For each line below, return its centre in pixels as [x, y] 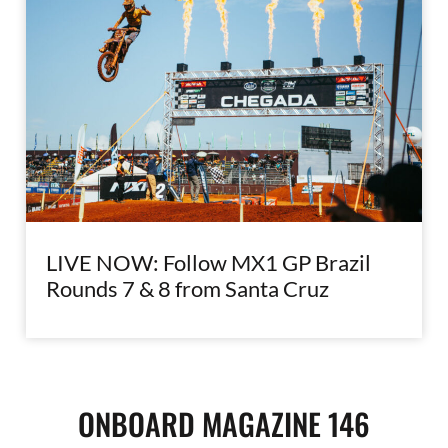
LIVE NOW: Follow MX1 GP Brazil [209, 262]
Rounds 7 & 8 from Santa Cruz [188, 288]
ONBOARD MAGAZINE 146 [224, 423]
